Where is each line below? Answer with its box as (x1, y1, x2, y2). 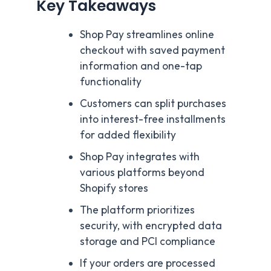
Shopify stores (79, 181, 148, 195)
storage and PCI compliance (79, 234, 215, 248)
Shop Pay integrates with (79, 149, 200, 163)
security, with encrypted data (79, 218, 222, 232)
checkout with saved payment (79, 43, 225, 57)
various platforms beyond (79, 165, 204, 179)
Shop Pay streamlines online (79, 27, 214, 41)
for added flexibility (79, 128, 176, 142)
